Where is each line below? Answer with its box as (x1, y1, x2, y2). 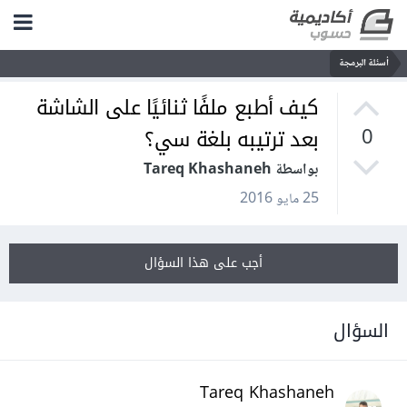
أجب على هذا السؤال (148, 251, 266, 276)
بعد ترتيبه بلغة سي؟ (148, 121, 323, 160)
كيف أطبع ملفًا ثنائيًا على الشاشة (39, 89, 323, 128)
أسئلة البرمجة (342, 55, 392, 72)
